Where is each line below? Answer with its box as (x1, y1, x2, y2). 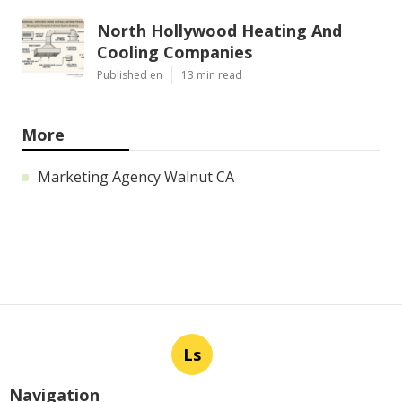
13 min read (181, 66, 242, 83)
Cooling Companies (97, 40, 252, 63)
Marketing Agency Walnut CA (38, 166, 234, 187)
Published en (97, 66, 162, 83)
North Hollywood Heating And (97, 19, 342, 41)
